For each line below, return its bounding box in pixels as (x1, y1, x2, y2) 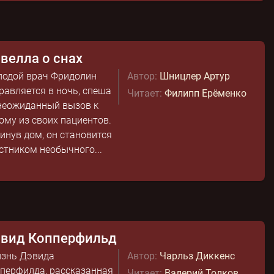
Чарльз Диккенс (159, 250, 235, 262)
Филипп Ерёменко (164, 87, 246, 99)
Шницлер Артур (159, 70, 230, 82)
